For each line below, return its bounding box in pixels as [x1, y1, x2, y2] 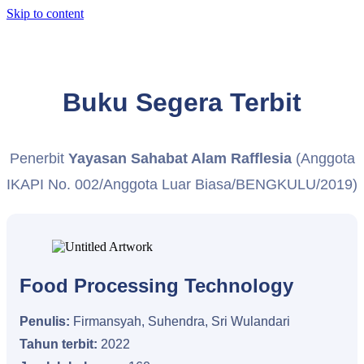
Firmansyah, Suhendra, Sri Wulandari [70, 314, 290, 328]
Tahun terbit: [19, 337, 97, 351]
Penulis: [19, 314, 70, 328]
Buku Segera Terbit [63, 88, 301, 117]
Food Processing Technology [19, 275, 293, 297]
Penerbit [9, 150, 68, 167]
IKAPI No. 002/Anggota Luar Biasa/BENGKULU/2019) [6, 176, 357, 193]
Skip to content [6, 6, 84, 20]
